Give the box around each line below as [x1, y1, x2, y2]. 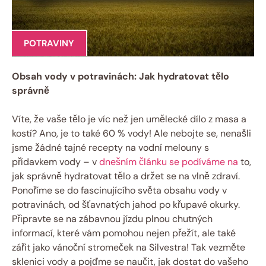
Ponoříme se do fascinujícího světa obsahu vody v [12, 183, 227, 197]
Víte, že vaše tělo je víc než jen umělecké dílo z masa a [12, 112, 246, 125]
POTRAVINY [24, 37, 74, 49]
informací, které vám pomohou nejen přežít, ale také [12, 226, 236, 239]
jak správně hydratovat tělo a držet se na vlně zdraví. [12, 169, 240, 182]
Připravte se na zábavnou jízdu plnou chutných [12, 212, 213, 225]
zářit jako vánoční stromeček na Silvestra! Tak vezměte [12, 240, 245, 254]
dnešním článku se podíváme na [99, 155, 238, 168]
